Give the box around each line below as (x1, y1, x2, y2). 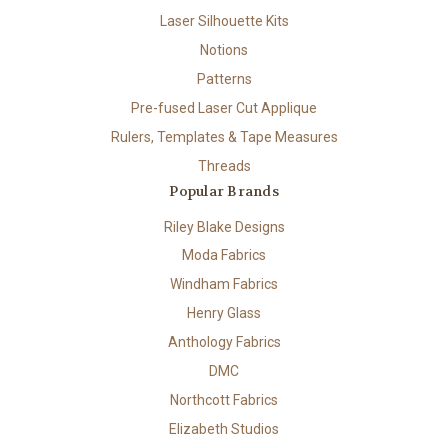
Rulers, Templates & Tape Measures (110, 128, 338, 145)
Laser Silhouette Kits (159, 12, 289, 29)
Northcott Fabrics (170, 392, 278, 409)
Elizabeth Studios (169, 421, 279, 438)
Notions (200, 41, 248, 58)
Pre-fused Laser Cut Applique (131, 99, 317, 116)
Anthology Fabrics (167, 334, 281, 351)
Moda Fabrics (182, 247, 266, 264)
